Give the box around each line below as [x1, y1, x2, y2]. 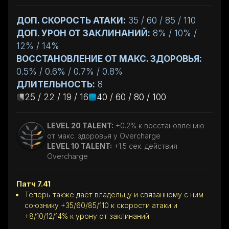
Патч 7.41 [16, 179, 51, 188]
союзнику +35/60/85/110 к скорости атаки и [25, 200, 177, 210]
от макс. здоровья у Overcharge [47, 131, 161, 140]
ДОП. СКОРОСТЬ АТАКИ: [16, 15, 126, 26]
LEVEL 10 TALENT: [47, 141, 112, 150]
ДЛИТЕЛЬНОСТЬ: [16, 79, 95, 89]
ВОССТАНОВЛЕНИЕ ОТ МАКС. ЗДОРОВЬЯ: [16, 53, 202, 64]
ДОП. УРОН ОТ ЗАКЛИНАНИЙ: [16, 28, 150, 38]
